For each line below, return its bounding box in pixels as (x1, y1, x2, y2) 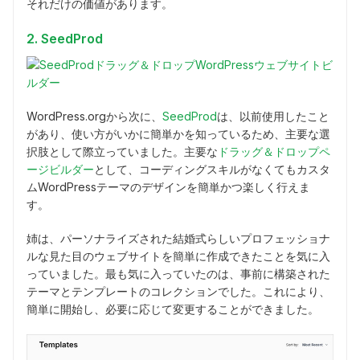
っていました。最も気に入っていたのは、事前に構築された (27, 266, 330, 280)
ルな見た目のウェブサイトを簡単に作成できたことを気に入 (27, 248, 330, 263)
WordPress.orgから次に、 (27, 108, 162, 123)
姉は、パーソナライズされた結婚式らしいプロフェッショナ (27, 231, 330, 245)
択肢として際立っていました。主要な (27, 144, 218, 158)
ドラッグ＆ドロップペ (218, 144, 330, 158)
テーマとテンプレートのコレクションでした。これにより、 (27, 284, 330, 298)
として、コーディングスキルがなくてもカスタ (94, 162, 330, 176)
